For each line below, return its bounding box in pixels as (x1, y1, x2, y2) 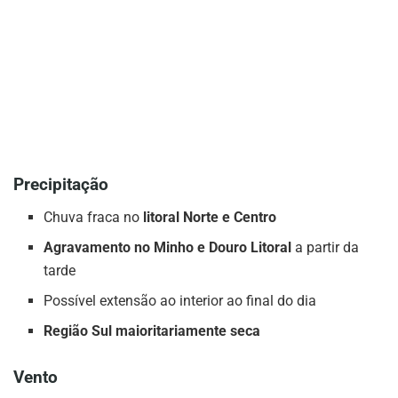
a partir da (291, 238, 360, 256)
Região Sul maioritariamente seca (44, 322, 261, 339)
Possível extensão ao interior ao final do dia (44, 291, 317, 309)
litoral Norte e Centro (143, 208, 277, 226)
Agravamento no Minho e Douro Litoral (44, 238, 292, 256)
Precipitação (13, 174, 108, 195)
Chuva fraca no (44, 208, 144, 226)
